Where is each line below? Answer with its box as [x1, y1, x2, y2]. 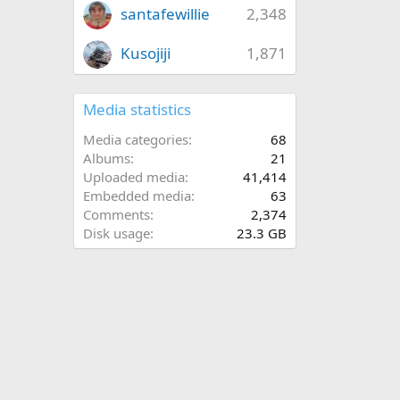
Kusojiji [121, 42, 171, 63]
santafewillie [121, 3, 210, 24]
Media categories [83, 129, 188, 148]
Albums [83, 148, 130, 167]
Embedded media [83, 186, 191, 204]
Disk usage [83, 223, 150, 242]
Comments [83, 204, 150, 223]
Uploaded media [83, 167, 185, 186]
